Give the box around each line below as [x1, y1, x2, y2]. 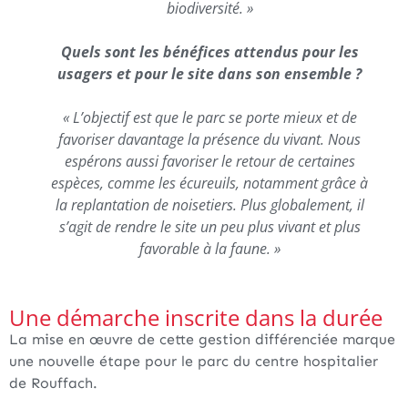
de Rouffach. [9, 374, 97, 393]
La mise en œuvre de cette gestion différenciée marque [9, 331, 395, 349]
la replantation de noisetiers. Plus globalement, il [55, 195, 364, 216]
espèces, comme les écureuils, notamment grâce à [51, 173, 368, 194]
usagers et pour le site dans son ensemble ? [57, 64, 362, 85]
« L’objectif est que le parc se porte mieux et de [62, 107, 357, 128]
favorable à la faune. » [138, 239, 280, 260]
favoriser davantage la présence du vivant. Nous [58, 129, 361, 150]
